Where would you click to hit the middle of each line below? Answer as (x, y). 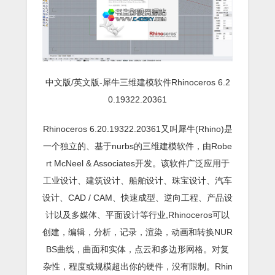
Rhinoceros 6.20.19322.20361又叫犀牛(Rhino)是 (137, 129)
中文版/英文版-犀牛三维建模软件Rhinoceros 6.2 (137, 83)
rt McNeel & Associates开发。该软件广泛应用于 (137, 164)
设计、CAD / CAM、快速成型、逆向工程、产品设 (137, 198)
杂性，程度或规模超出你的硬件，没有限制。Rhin (137, 267)
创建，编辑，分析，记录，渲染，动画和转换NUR (137, 232)
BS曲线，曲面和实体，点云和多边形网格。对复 (137, 250)
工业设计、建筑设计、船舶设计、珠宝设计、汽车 (137, 181)
